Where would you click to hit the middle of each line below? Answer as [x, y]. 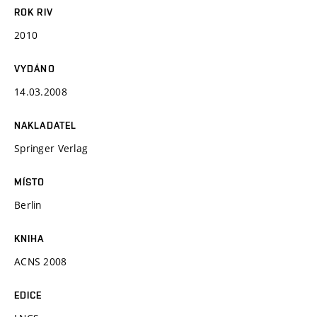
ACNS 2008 [41, 261]
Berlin [28, 204]
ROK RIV [34, 12]
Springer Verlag [51, 148]
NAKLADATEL [46, 125]
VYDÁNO [35, 68]
